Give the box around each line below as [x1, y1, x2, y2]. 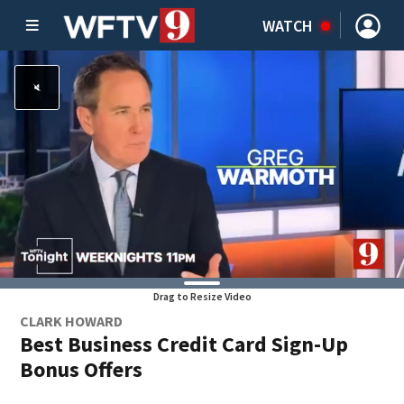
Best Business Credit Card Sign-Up [20, 330, 349, 358]
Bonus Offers [20, 355, 143, 383]
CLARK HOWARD [20, 312, 124, 330]
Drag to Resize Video [152, 289, 252, 303]
